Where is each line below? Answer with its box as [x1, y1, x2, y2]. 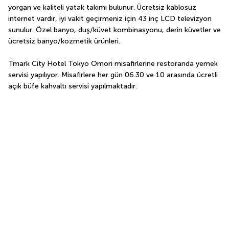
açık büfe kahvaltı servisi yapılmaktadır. [8, 82, 137, 91]
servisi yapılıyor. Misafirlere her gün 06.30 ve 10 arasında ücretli [8, 71, 218, 80]
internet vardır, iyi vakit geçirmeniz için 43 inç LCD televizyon [8, 14, 212, 24]
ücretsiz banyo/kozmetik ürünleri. [8, 37, 120, 46]
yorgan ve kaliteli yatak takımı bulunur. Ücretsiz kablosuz [8, 3, 196, 12]
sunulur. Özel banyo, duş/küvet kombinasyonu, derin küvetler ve [8, 26, 221, 35]
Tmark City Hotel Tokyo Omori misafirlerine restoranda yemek [8, 59, 218, 68]
